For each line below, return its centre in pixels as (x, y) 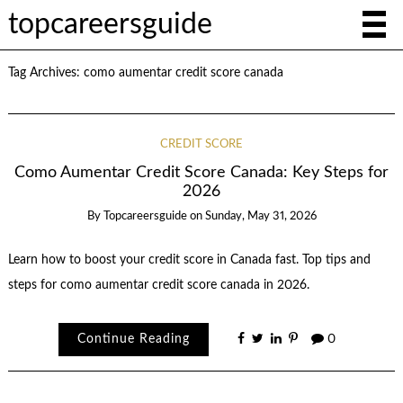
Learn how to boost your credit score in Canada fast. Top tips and (189, 260)
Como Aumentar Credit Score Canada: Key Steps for (201, 173)
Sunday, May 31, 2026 (260, 217)
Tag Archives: (45, 73)
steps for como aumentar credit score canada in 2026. (158, 285)
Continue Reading (133, 340)
